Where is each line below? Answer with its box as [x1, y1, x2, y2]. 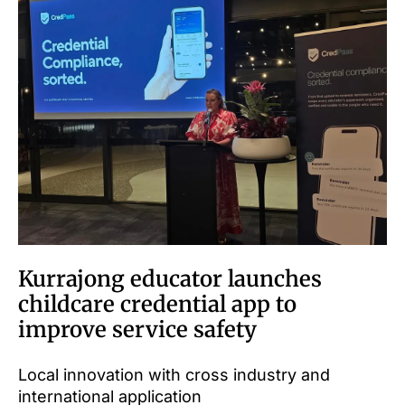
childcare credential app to [18, 289, 297, 318]
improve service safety [18, 315, 257, 344]
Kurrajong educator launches [18, 264, 322, 293]
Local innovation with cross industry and [18, 364, 330, 384]
